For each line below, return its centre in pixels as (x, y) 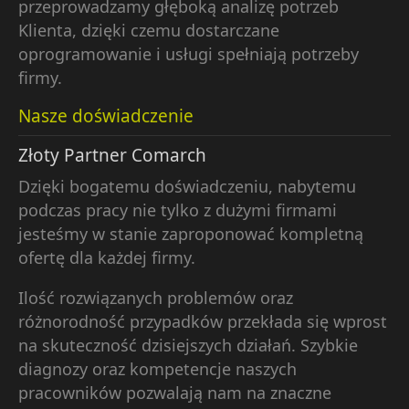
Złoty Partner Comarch (112, 155)
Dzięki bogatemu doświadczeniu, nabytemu (187, 186)
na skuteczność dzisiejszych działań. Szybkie (188, 345)
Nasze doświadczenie (106, 115)
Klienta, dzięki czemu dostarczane (149, 30)
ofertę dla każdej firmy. (107, 257)
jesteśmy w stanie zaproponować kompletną (191, 233)
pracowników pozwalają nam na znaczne (175, 392)
